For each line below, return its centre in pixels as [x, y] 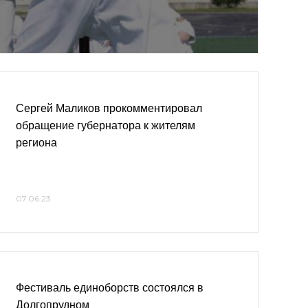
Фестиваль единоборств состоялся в [110, 288]
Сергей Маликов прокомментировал [109, 108]
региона [36, 143]
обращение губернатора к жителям [106, 125]
